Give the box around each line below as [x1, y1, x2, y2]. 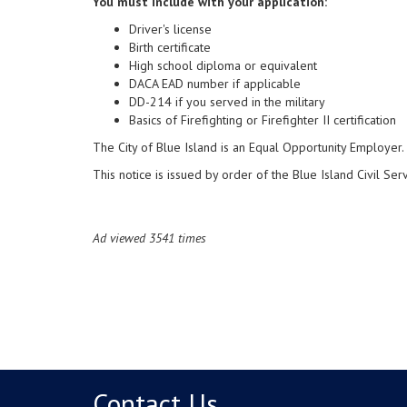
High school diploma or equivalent [129, 57, 317, 74]
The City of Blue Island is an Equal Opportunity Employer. [93, 139, 404, 156]
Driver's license [129, 21, 212, 38]
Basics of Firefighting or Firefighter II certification [129, 112, 400, 129]
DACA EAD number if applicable [129, 75, 301, 93]
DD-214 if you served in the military [129, 94, 325, 111]
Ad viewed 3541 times [93, 230, 206, 247]
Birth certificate [129, 39, 211, 56]
